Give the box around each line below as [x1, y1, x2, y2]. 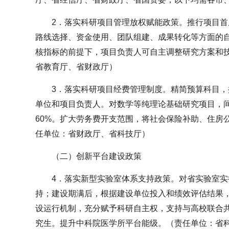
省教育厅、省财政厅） [35, 62, 117, 71]
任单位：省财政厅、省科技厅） [35, 129, 150, 138]
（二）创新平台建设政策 [52, 151, 142, 161]
